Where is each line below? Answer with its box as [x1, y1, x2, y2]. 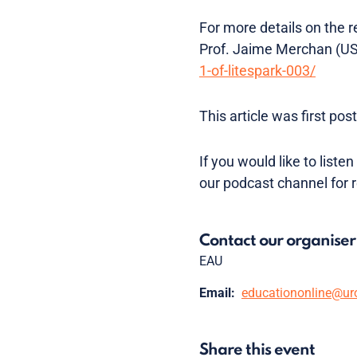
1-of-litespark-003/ [199, 62, 316, 79]
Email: [199, 285, 235, 300]
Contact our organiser [199, 233, 355, 249]
